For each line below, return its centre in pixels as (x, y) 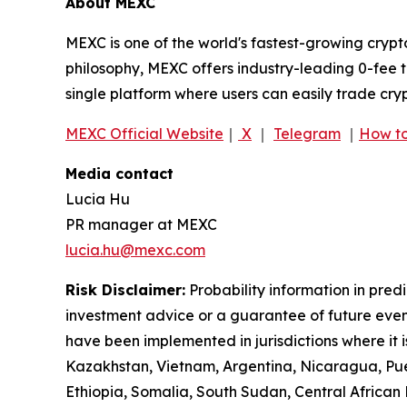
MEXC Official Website (144, 134)
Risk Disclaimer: (125, 290)
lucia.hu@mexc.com (135, 250)
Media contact (119, 174)
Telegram (307, 134)
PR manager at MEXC (141, 225)
